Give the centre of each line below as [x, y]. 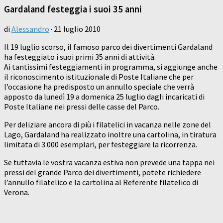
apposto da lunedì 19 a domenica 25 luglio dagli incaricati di [104, 97]
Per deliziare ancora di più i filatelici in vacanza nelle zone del [108, 125]
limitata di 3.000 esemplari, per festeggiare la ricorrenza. [101, 145]
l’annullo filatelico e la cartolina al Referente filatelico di [101, 182]
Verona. [17, 192]
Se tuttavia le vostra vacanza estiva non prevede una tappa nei [109, 163]
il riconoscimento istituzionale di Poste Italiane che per [99, 77]
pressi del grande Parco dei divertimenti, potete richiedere [103, 172]
